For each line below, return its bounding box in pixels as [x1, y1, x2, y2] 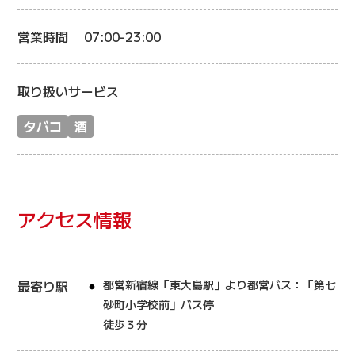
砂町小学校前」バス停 [103, 296, 215, 312]
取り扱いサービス [17, 82, 120, 101]
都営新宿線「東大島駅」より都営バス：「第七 [103, 277, 337, 292]
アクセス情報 [17, 205, 132, 233]
